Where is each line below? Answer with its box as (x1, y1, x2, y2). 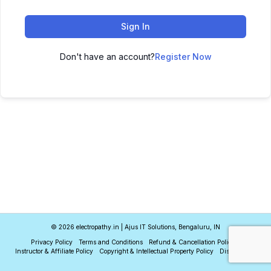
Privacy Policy (30, 238, 73, 246)
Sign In (121, 21, 150, 31)
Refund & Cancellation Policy (148, 238, 235, 246)
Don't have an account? (59, 51, 155, 62)
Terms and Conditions (78, 238, 143, 246)
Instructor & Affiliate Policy (15, 247, 93, 255)
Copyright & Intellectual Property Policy (99, 247, 214, 255)
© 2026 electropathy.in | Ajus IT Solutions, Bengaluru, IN (51, 223, 220, 230)
